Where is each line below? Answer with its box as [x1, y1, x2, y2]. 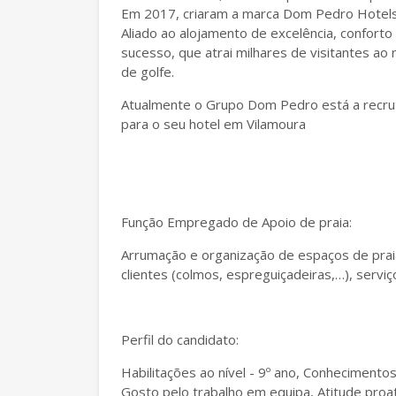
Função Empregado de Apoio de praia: [121, 213, 355, 231]
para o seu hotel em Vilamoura [121, 115, 309, 133]
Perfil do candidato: [121, 331, 239, 348]
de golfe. [121, 63, 174, 80]
